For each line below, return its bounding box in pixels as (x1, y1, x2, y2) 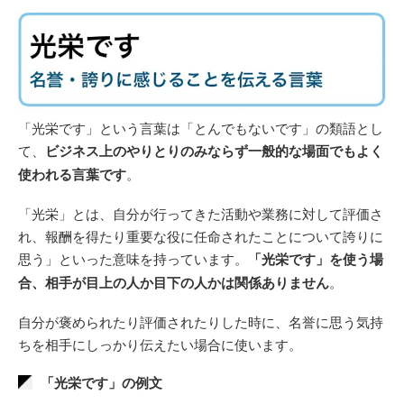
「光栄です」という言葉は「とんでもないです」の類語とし (18, 117, 383, 137)
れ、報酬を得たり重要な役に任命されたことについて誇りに (18, 225, 383, 245)
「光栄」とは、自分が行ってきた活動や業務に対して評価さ (18, 203, 383, 223)
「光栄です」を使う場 (248, 248, 383, 269)
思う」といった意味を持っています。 (18, 248, 248, 268)
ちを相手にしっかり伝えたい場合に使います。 (18, 334, 302, 353)
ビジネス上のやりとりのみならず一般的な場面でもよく (45, 140, 383, 161)
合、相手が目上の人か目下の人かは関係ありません (18, 271, 329, 292)
